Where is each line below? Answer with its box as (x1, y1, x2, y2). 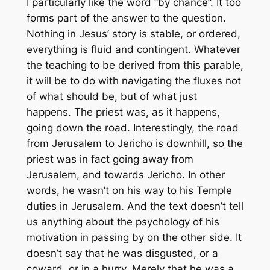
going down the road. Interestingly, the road (26, 122, 239, 134)
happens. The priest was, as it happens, (26, 106, 220, 119)
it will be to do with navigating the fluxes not (26, 75, 241, 87)
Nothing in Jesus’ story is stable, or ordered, (26, 28, 240, 40)
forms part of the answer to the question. (26, 12, 226, 25)
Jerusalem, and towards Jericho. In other (26, 169, 225, 181)
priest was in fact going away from (26, 153, 193, 166)
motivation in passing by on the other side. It (26, 231, 242, 244)
